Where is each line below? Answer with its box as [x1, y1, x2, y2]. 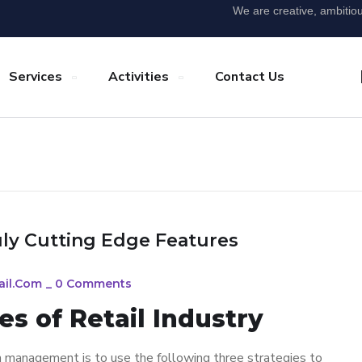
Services [9, 68, 62, 86]
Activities [108, 68, 169, 86]
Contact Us [215, 68, 284, 86]
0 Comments [55, 276, 132, 291]
